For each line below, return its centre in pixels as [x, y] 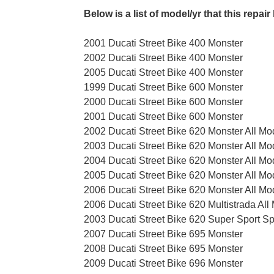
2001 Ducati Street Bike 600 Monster [163, 117]
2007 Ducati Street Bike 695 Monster [163, 234]
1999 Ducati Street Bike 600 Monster [163, 87]
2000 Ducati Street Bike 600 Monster [163, 102]
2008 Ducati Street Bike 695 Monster [163, 249]
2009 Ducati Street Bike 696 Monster [163, 264]
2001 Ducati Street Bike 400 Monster [163, 43]
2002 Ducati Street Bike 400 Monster [163, 58]
